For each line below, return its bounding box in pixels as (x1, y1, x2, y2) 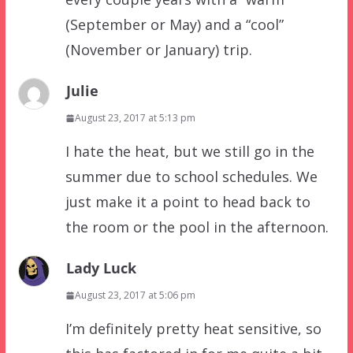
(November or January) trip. (65, 40, 252, 60)
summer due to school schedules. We (65, 167, 318, 187)
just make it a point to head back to (65, 192, 310, 212)
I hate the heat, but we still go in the (65, 142, 314, 162)
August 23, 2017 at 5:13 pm (74, 111, 195, 125)
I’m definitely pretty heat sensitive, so (65, 319, 321, 339)
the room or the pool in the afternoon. (65, 217, 329, 237)
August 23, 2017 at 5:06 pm (74, 288, 195, 303)
